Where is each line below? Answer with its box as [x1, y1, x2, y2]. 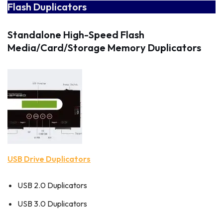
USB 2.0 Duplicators [17, 180, 87, 191]
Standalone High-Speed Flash [7, 28, 144, 41]
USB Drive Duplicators [7, 154, 91, 164]
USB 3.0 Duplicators [17, 199, 87, 209]
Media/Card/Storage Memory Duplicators [7, 41, 201, 54]
